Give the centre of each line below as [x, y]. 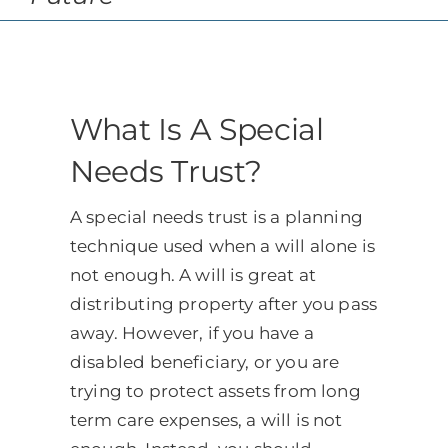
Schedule [70, 48]
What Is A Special [196, 129]
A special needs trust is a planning [216, 216]
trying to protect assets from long [215, 390]
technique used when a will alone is [222, 245]
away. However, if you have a [191, 332]
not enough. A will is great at [193, 274]
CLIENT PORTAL [101, 114]
